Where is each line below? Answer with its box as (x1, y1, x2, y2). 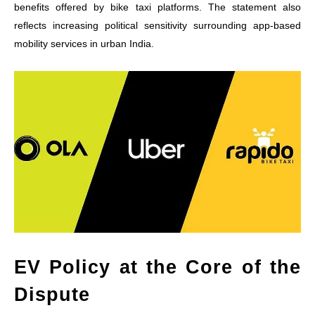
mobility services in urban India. (14, 38, 154, 50)
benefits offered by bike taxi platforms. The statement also (14, 1, 301, 13)
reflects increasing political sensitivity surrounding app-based (14, 20, 301, 32)
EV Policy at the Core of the (14, 256, 301, 278)
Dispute (14, 283, 90, 305)
